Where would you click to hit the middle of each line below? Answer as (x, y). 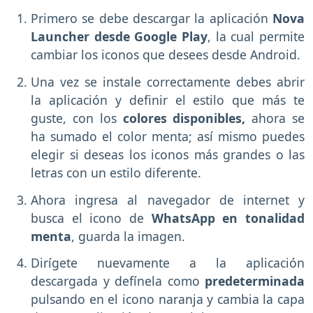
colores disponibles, (187, 118)
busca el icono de (91, 218)
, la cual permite (256, 36)
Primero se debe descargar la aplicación (152, 18)
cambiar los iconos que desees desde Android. (166, 54)
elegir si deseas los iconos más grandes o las (168, 154)
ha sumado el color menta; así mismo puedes (168, 136)
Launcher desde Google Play (119, 36)
